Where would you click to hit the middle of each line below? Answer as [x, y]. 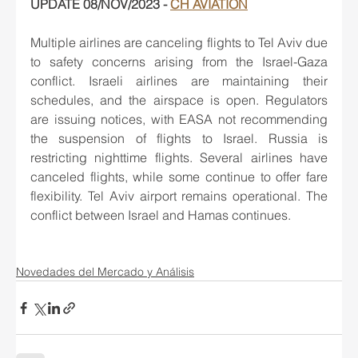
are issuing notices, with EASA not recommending [179, 119]
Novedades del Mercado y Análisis [105, 272]
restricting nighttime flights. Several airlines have [179, 158]
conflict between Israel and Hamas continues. [161, 215]
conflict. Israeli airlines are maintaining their [179, 81]
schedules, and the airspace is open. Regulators [179, 100]
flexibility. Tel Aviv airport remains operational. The [179, 196]
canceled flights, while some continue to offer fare [179, 177]
